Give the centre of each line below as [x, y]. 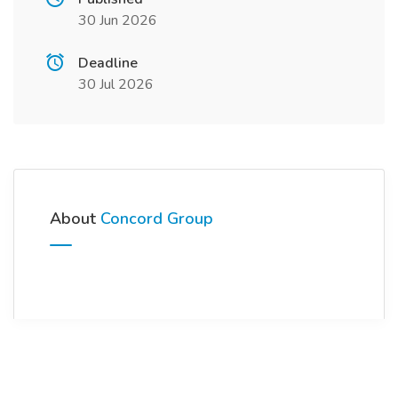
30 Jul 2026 [116, 84]
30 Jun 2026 [118, 20]
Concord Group [157, 219]
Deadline [108, 63]
